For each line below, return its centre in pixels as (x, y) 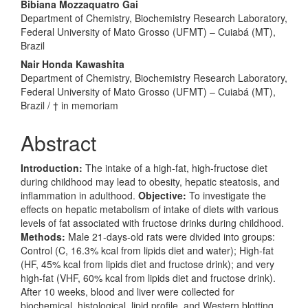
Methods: (44, 236)
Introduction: (53, 168)
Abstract (58, 143)
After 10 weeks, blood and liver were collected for (128, 291)
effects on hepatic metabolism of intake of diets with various (150, 209)
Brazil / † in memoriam (69, 105)
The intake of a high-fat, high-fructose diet (176, 168)
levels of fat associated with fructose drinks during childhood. (152, 223)
